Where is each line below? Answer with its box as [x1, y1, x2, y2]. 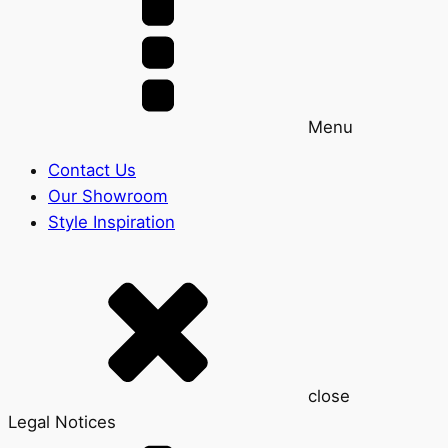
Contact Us [48, 160, 136, 181]
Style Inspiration [48, 212, 175, 233]
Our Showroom [48, 186, 168, 207]
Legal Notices [8, 412, 116, 433]
